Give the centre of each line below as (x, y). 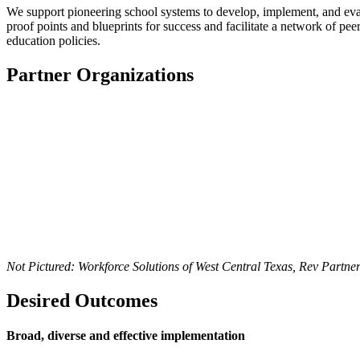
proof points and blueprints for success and (116, 27)
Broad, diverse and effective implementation (126, 336)
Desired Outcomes (82, 300)
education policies (52, 41)
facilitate (247, 27)
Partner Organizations (100, 75)
